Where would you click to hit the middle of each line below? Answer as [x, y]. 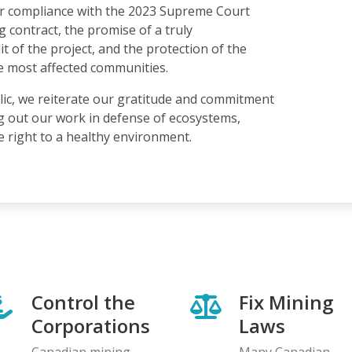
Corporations [91, 325]
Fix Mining [286, 302]
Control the [83, 302]
